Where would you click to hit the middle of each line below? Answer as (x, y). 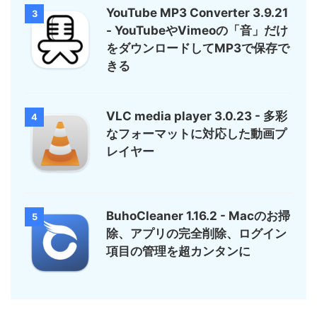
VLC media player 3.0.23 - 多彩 (197, 116)
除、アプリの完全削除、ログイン (196, 234)
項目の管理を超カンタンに (178, 252)
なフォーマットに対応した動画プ (196, 134)
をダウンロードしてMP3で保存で (198, 48)
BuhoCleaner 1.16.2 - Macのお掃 (198, 216)
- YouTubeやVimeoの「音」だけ (197, 31)
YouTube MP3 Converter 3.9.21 (197, 13)
